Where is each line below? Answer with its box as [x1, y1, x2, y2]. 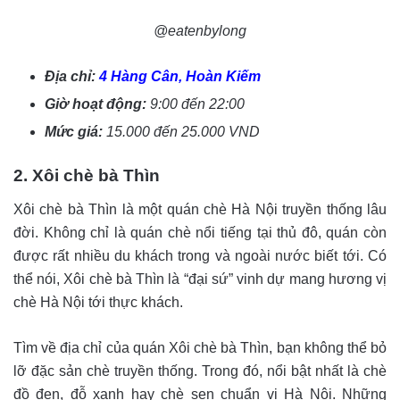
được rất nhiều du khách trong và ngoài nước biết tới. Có [13, 247, 387, 263]
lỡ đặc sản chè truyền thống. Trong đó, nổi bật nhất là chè [13, 362, 387, 379]
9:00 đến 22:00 [150, 96, 245, 112]
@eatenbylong [154, 22, 246, 38]
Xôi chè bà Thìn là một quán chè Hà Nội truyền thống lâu [13, 201, 387, 217]
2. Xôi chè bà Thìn [13, 165, 160, 185]
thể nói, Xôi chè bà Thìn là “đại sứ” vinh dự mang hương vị [13, 271, 387, 287]
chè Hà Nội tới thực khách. [13, 294, 183, 310]
